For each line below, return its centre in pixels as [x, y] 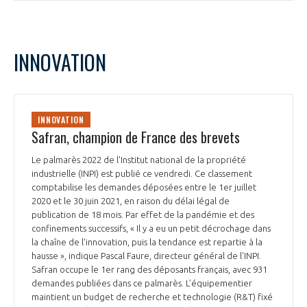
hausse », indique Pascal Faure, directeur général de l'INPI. [146, 256]
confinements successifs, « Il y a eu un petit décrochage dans [151, 229]
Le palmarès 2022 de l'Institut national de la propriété [139, 160]
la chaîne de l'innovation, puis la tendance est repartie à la [147, 242]
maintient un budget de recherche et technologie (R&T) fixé [152, 297]
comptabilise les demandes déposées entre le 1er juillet [144, 187]
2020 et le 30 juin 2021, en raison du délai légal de [131, 201]
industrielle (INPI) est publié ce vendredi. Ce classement [142, 174]
